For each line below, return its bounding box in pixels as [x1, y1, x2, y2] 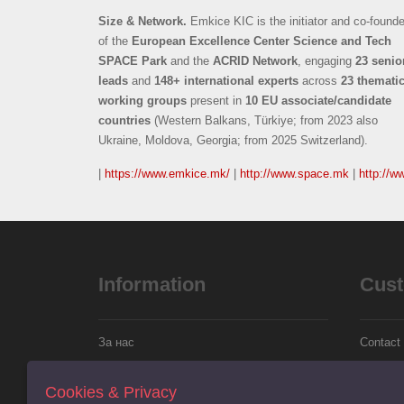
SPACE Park [98, 54, 168, 69]
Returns [360, 365, 401, 380]
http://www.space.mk [240, 167, 350, 181]
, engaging [298, 54, 356, 69]
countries [98, 114, 151, 128]
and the [167, 54, 214, 69]
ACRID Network [213, 54, 298, 69]
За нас [98, 335, 135, 349]
